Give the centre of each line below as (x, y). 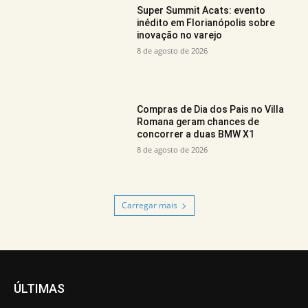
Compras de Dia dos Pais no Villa (211, 110)
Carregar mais (149, 206)
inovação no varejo (180, 35)
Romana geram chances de (198, 122)
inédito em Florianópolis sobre (206, 22)
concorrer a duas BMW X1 (196, 134)
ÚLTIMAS (39, 289)
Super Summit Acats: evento (201, 10)
